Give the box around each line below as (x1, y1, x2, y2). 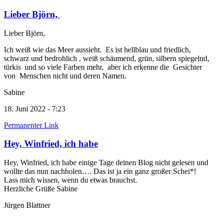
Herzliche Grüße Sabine (4, 184, 77, 193)
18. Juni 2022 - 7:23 (4, 104, 65, 113)
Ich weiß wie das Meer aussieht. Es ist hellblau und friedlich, (4, 45, 193, 54)
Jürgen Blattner (4, 201, 50, 209)
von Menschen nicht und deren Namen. (4, 71, 128, 80)
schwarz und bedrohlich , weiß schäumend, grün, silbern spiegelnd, (4, 54, 209, 62)
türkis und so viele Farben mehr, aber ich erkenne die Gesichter (4, 62, 202, 71)
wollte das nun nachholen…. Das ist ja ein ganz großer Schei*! (4, 167, 196, 175)
